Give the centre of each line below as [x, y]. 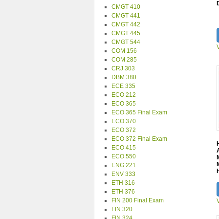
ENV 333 [123, 174]
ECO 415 [124, 148]
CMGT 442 [126, 24]
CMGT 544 [126, 42]
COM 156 [124, 51]
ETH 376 [123, 192]
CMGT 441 [126, 16]
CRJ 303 [123, 68]
